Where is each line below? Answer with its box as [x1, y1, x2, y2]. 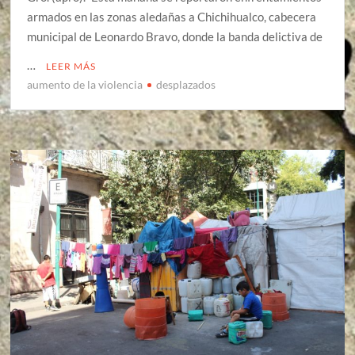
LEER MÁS [46, 59, 97, 72]
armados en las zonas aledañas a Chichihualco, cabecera [27, 9, 317, 24]
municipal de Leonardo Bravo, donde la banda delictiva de [27, 29, 323, 44]
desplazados [156, 77, 216, 91]
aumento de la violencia [27, 77, 143, 91]
